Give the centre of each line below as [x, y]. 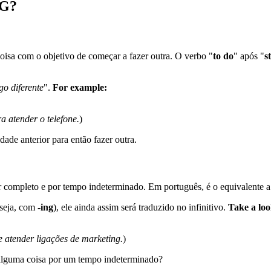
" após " [249, 56]
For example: [80, 88]
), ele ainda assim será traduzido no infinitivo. [141, 207]
